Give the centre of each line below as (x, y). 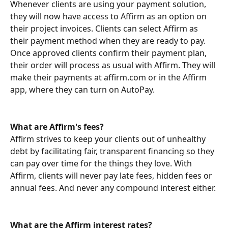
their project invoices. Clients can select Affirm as (105, 29)
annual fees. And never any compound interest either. (114, 188)
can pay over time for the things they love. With (102, 164)
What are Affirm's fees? (57, 126)
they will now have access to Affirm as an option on (109, 17)
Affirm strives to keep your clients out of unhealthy (109, 139)
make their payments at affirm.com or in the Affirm (109, 78)
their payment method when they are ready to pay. (109, 41)
